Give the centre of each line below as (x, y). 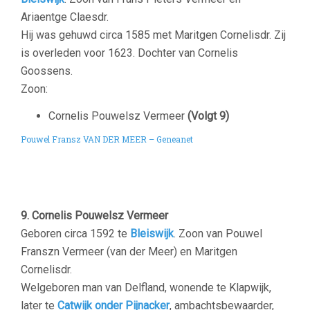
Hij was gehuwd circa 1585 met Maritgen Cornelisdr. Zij (153, 35)
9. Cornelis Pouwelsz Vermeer (94, 216)
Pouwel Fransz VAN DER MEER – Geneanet (107, 139)
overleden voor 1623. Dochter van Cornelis (135, 53)
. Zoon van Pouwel (218, 234)
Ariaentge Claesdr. (65, 17)
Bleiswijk (152, 234)
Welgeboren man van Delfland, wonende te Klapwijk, (146, 288)
